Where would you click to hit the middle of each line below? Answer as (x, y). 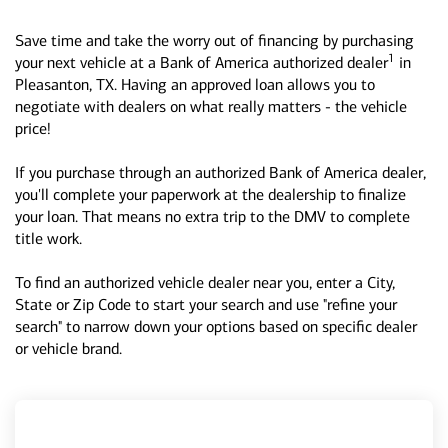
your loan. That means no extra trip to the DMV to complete (212, 216)
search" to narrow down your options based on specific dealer (216, 326)
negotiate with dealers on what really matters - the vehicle (211, 106)
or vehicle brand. (68, 348)
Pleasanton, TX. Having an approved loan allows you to (195, 84)
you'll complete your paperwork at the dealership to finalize (210, 194)
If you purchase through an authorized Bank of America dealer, (220, 172)
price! (33, 128)
